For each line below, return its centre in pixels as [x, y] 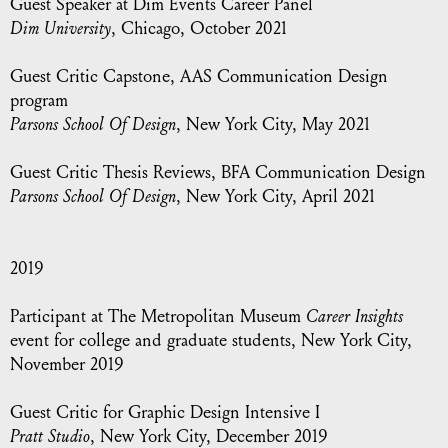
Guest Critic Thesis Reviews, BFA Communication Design [218, 172]
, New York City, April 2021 [275, 196]
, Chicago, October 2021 [199, 28]
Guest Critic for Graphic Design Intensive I [165, 412]
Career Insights [354, 316]
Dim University [60, 28]
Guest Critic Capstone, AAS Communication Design [199, 76]
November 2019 [67, 364]
